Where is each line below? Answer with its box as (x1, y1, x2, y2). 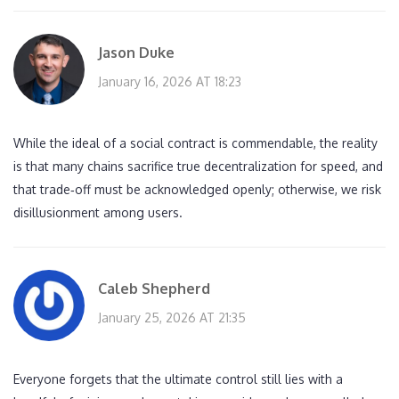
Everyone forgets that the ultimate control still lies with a (13, 371, 343, 387)
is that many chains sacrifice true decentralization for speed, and (13, 159, 383, 175)
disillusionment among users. (13, 205, 183, 221)
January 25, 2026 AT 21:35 (98, 310, 246, 326)
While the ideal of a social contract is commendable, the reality (13, 135, 378, 151)
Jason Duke (98, 44, 175, 62)
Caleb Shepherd (98, 280, 210, 298)
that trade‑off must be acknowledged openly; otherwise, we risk (13, 182, 381, 198)
